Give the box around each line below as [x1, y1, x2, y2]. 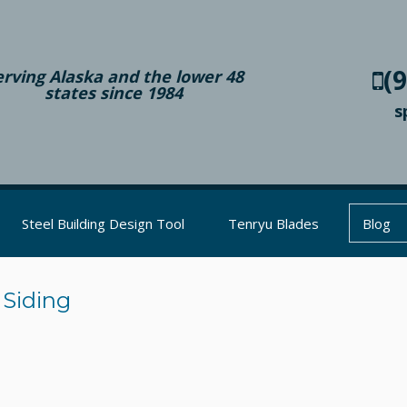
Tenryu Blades [228, 214, 319, 233]
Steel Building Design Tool [22, 214, 184, 233]
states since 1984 [45, 82, 184, 104]
